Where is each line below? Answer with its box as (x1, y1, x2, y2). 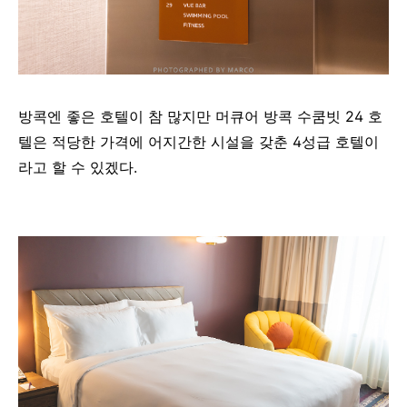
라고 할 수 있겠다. (18, 158, 137, 177)
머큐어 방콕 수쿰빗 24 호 (215, 107, 382, 126)
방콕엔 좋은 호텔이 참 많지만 (18, 107, 215, 126)
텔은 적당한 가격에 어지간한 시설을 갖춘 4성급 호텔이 (18, 133, 379, 152)
